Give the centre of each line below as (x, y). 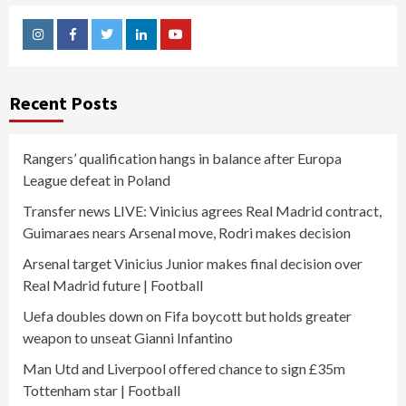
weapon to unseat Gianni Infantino (128, 337)
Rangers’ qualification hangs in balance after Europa (182, 158)
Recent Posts (63, 102)
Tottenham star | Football (101, 390)
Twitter (127, 48)
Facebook (98, 48)
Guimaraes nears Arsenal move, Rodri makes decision (187, 232)
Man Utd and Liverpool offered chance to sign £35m (184, 368)
